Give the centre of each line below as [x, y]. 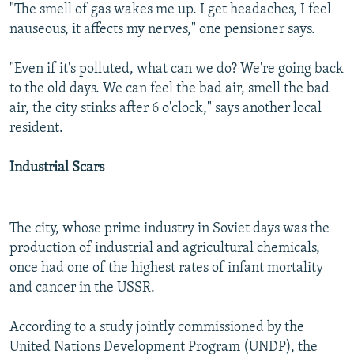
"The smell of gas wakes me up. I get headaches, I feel [170, 10]
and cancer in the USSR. [82, 288]
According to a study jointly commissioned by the [157, 328]
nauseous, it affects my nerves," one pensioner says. [162, 30]
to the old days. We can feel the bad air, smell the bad [169, 89]
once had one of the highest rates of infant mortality [166, 269]
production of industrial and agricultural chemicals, [165, 249]
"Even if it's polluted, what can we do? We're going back [177, 70]
